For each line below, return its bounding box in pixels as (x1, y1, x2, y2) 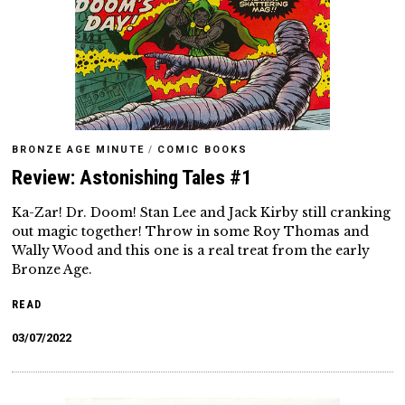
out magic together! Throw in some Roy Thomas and (12, 222, 370, 240)
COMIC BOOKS (157, 143, 249, 155)
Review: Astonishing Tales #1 (12, 165, 253, 190)
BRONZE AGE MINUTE (12, 143, 146, 155)
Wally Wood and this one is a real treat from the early (12, 241, 371, 259)
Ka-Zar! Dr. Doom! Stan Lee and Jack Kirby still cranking (12, 203, 391, 221)
